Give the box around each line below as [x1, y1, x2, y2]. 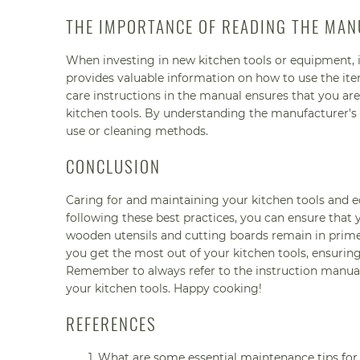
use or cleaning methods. [66, 123, 208, 138]
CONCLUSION [66, 153, 161, 178]
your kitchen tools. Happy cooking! [66, 280, 262, 296]
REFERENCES [66, 311, 157, 337]
